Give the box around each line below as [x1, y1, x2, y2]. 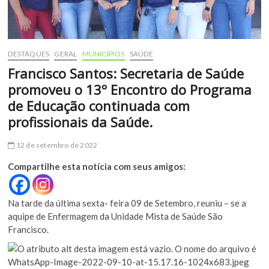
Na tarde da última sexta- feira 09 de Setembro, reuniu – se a [8, 197, 247, 208]
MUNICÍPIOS [82, 49, 125, 58]
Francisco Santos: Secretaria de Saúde [8, 64, 244, 82]
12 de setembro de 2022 [14, 140, 98, 150]
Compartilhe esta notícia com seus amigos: [8, 160, 186, 172]
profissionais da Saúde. [8, 112, 153, 131]
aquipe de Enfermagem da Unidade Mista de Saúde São [8, 210, 223, 222]
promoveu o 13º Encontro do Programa [8, 80, 252, 98]
